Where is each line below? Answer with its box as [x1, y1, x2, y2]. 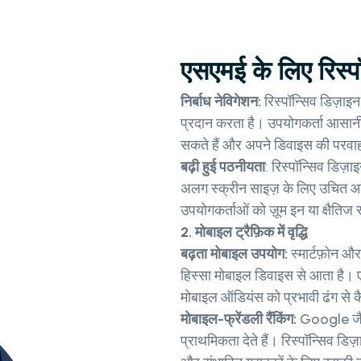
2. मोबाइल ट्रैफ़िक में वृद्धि [180, 223, 307, 242]
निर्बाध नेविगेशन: [180, 93, 261, 111]
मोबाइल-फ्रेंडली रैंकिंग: [180, 310, 297, 329]
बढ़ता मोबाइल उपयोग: [180, 245, 291, 263]
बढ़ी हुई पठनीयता [180, 158, 265, 176]
